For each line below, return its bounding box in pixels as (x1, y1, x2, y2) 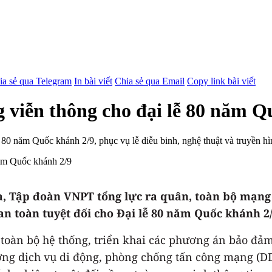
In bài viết (74, 75, 112, 86)
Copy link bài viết (187, 75, 256, 86)
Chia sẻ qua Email (115, 75, 185, 86)
